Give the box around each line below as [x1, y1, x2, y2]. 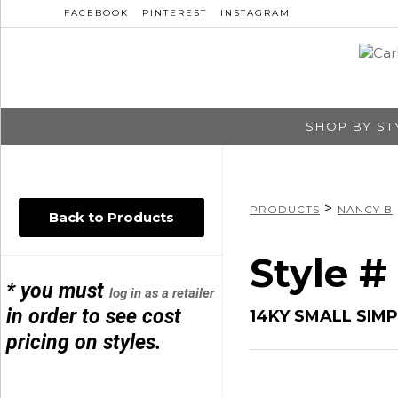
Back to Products [49, 208, 174, 226]
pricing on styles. [6, 330, 162, 354]
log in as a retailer [109, 284, 215, 301]
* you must [6, 278, 110, 303]
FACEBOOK [64, 7, 129, 19]
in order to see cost [6, 304, 182, 329]
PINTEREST [142, 7, 207, 19]
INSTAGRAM [220, 7, 291, 19]
